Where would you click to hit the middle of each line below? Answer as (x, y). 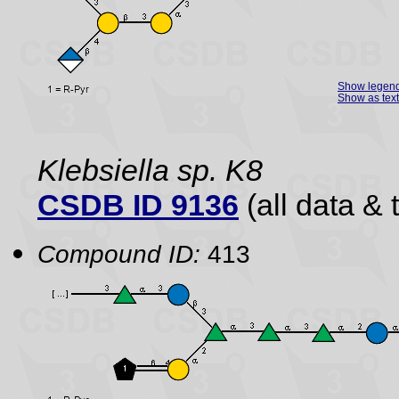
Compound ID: (119, 254)
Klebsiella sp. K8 (150, 170)
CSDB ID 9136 (138, 205)
